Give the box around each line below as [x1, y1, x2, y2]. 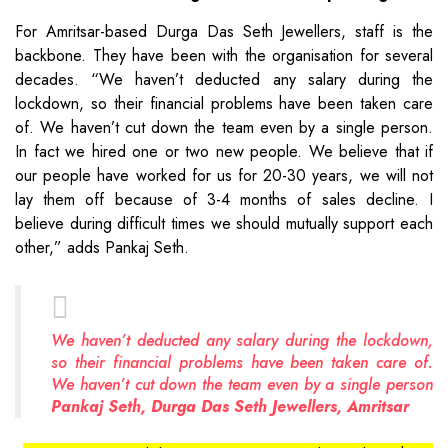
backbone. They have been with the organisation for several [15, 44, 433, 68]
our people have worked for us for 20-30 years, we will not [15, 164, 433, 188]
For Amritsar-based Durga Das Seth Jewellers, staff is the [15, 20, 433, 44]
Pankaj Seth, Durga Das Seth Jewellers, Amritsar [51, 395, 409, 419]
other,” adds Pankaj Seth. [15, 236, 189, 260]
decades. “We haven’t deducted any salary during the [15, 68, 433, 92]
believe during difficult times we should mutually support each [15, 212, 433, 236]
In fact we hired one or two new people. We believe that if [15, 140, 433, 164]
